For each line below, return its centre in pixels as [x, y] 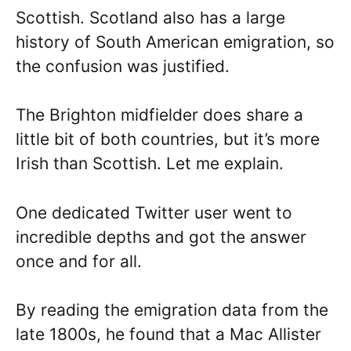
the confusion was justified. [123, 66]
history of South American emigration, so [175, 42]
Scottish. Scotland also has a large [150, 17]
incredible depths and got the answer [161, 237]
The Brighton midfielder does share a [159, 115]
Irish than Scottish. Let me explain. [150, 164]
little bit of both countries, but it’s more [168, 139]
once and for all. [79, 261]
